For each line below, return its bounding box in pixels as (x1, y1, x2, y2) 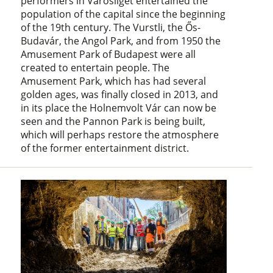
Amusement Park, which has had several (21, 74, 207, 88)
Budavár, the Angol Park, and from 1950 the (21, 34, 221, 48)
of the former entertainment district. (21, 141, 190, 155)
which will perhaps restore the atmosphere (21, 127, 219, 141)
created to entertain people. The (21, 60, 170, 74)
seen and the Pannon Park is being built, (21, 114, 206, 128)
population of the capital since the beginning (21, 7, 226, 21)
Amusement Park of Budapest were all (21, 47, 196, 61)
